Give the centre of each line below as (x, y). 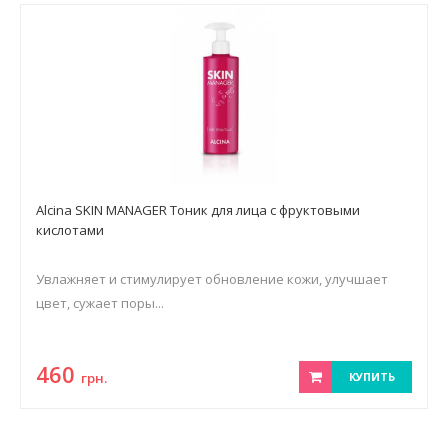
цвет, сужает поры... (100, 303)
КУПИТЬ (372, 376)
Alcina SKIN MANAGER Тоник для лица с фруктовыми (198, 210)
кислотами (70, 230)
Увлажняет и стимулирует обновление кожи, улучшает (212, 279)
